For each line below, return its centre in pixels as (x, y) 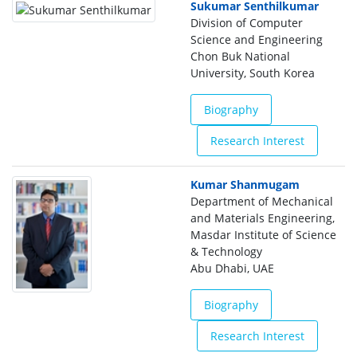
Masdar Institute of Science (263, 235)
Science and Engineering (257, 39)
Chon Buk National (240, 56)
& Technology (226, 251)
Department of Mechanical (262, 201)
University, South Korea (253, 73)
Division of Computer (247, 23)
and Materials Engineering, (263, 218)
